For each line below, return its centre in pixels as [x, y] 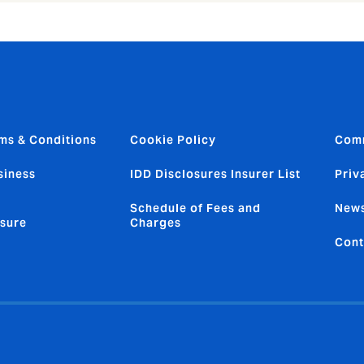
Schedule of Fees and [195, 208]
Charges [156, 222]
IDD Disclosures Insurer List [215, 173]
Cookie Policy [173, 139]
